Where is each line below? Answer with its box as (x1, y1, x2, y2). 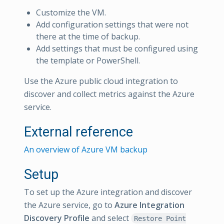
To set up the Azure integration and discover (24, 186, 192, 197)
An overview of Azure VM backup (24, 143, 147, 155)
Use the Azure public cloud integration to (24, 75, 178, 86)
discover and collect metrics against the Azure (24, 88, 194, 99)
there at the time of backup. (36, 30, 140, 42)
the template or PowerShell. (36, 54, 140, 66)
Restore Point (133, 214, 186, 222)
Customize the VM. (36, 6, 106, 18)
